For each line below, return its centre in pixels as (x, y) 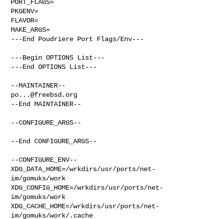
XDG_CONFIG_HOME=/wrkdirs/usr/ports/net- (87, 187)
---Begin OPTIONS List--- (58, 57)
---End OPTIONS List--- (54, 67)
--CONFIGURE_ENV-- (44, 160)
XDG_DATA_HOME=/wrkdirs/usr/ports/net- (83, 169)
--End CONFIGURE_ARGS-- (54, 141)
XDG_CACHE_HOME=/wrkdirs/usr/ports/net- (85, 206)
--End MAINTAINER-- (46, 104)
